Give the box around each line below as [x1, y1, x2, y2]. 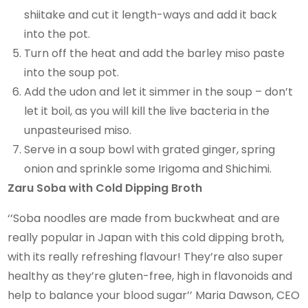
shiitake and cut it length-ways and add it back [24, 6, 278, 23]
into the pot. [24, 25, 91, 42]
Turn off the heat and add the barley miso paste [24, 45, 285, 61]
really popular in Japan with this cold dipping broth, [8, 229, 285, 245]
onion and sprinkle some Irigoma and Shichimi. [24, 160, 272, 177]
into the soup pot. [24, 64, 120, 80]
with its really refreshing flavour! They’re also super [8, 248, 284, 265]
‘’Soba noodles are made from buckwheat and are [8, 210, 280, 226]
